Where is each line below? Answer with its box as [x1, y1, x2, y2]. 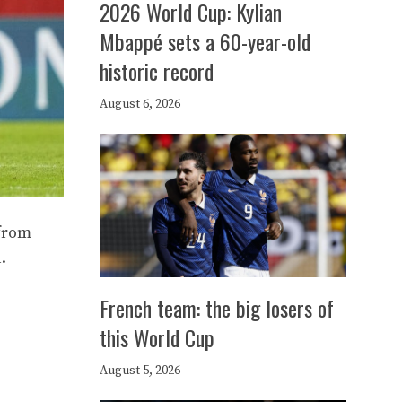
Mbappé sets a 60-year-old [100, 25, 310, 57]
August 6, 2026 [100, 96, 180, 112]
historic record [100, 55, 214, 87]
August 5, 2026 [100, 363, 180, 379]
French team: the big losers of [100, 292, 334, 324]
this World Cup [100, 321, 214, 354]
